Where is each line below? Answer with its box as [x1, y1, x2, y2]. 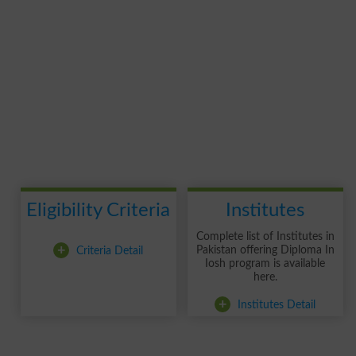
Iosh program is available [205, 257, 326, 269]
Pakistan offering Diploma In [195, 244, 335, 256]
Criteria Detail [73, 244, 144, 257]
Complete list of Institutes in [195, 230, 335, 242]
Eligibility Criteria [26, 200, 171, 220]
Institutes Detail [234, 298, 316, 311]
